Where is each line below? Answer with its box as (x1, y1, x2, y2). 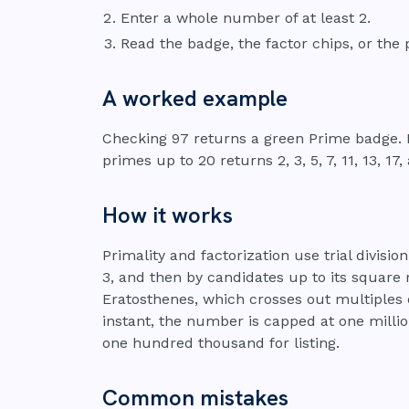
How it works (102, 201, 233, 230)
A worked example (102, 84, 288, 113)
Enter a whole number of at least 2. (121, 9, 371, 27)
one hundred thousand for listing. (102, 334, 340, 352)
